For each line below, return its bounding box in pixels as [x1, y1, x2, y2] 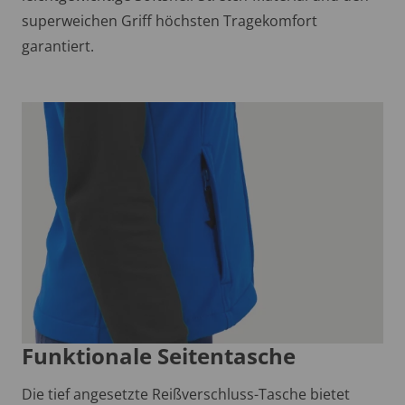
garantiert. [22, 35, 94, 56]
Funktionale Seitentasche [22, 340, 296, 371]
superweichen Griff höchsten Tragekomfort [22, 10, 317, 31]
